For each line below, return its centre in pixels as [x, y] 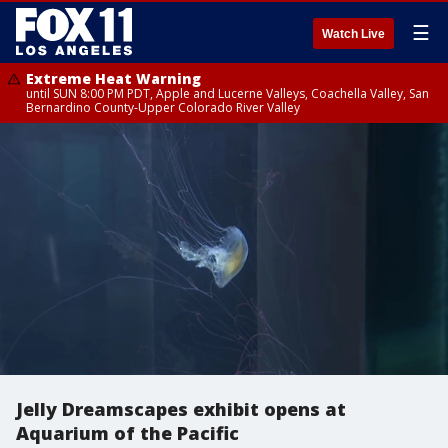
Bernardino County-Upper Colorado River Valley [163, 107]
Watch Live [353, 34]
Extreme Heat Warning [113, 78]
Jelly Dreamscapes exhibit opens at [181, 409]
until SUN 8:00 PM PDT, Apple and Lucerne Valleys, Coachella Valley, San [227, 93]
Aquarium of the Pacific [127, 433]
